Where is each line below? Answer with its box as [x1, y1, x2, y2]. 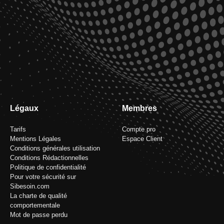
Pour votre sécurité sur [10, 173, 76, 180]
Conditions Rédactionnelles [10, 154, 88, 161]
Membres [122, 104, 157, 112]
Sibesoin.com [10, 182, 49, 190]
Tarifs [10, 125, 26, 133]
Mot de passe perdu [10, 211, 67, 218]
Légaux [10, 104, 38, 112]
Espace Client [122, 135, 162, 142]
